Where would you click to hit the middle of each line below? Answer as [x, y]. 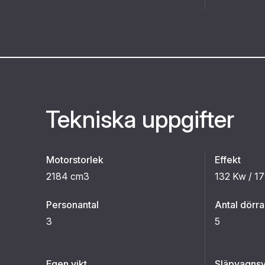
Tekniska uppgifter [140, 119]
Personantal [72, 205]
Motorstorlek [75, 160]
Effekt [228, 160]
